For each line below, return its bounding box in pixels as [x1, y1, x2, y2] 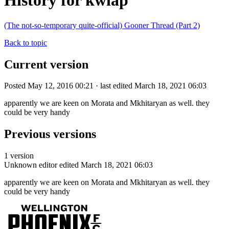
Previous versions [4, 127, 96, 141]
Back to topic [4, 38, 47, 47]
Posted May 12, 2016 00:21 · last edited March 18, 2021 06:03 [4, 81, 207, 90]
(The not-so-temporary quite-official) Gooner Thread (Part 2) [4, 20, 200, 30]
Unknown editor [4, 161, 57, 170]
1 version [4, 151, 34, 161]
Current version [4, 57, 88, 71]
